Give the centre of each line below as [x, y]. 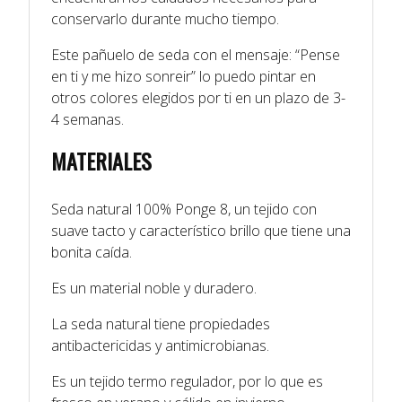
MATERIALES [101, 160]
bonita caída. [92, 252]
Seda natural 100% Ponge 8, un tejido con [184, 209]
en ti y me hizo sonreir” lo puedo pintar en [184, 76]
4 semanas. [87, 119]
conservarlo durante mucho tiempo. [165, 18]
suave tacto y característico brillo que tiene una [201, 230]
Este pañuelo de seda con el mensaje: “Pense [196, 54]
